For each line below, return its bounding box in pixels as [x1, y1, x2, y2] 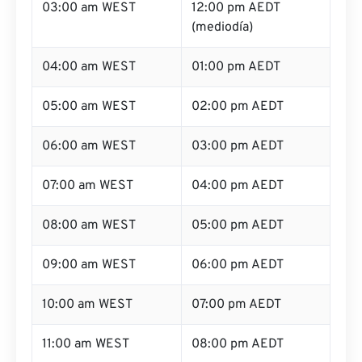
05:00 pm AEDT [192, 217, 284, 234]
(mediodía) [192, 19, 253, 36]
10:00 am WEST [42, 297, 133, 313]
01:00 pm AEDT [192, 59, 280, 75]
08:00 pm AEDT [192, 336, 284, 352]
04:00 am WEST [42, 59, 136, 75]
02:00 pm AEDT [192, 99, 284, 115]
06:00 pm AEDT [192, 257, 284, 273]
